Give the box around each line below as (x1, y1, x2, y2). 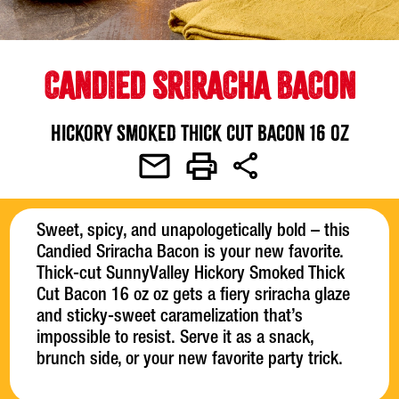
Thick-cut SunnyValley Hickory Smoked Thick (37, 266, 346, 285)
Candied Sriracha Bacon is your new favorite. (37, 245, 345, 264)
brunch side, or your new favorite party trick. (37, 352, 348, 370)
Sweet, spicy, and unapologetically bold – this (37, 224, 351, 242)
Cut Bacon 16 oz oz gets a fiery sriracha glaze (37, 288, 351, 306)
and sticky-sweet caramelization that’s (37, 309, 304, 328)
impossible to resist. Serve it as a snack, (37, 330, 314, 349)
